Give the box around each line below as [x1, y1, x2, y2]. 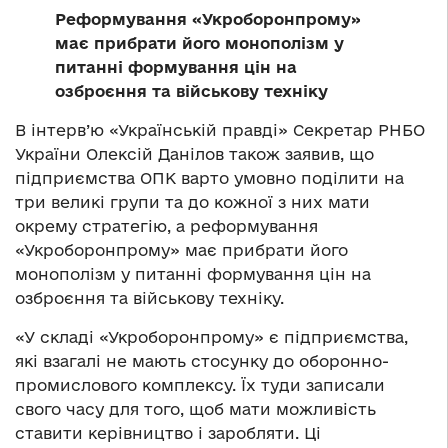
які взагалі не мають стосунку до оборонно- [15, 351, 389, 370]
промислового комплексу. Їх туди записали [15, 375, 385, 394]
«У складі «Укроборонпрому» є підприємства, [15, 327, 408, 346]
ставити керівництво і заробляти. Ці [15, 423, 321, 442]
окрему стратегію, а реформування [15, 216, 318, 235]
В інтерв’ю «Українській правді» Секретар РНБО [15, 120, 425, 139]
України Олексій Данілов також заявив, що [15, 144, 374, 163]
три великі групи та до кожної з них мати [15, 192, 370, 211]
